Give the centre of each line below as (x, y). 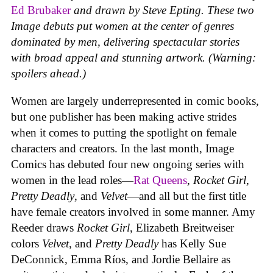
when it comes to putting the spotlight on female (124, 132)
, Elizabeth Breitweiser (182, 227)
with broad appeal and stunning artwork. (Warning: (133, 58)
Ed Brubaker (41, 10)
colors (27, 243)
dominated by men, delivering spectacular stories (125, 42)
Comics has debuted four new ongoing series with (128, 164)
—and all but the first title (187, 196)
